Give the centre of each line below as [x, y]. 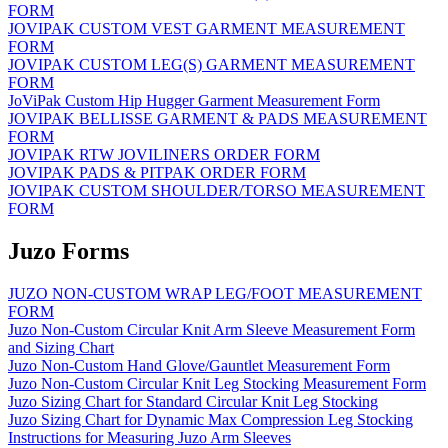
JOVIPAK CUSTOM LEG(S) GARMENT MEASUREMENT [211, 65]
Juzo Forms [68, 251]
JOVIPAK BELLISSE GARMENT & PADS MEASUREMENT [217, 119]
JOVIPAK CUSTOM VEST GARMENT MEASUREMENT [206, 29]
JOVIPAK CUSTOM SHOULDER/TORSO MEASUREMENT [216, 191]
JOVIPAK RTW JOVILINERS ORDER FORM [164, 155]
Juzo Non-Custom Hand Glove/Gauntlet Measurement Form [199, 366]
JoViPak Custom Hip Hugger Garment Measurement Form [194, 101]
